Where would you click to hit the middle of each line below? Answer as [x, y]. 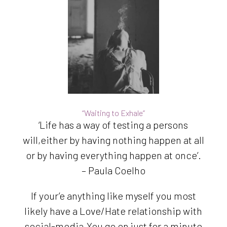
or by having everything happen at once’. [113, 155]
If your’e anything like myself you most [113, 196]
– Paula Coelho [113, 171]
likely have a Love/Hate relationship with [113, 211]
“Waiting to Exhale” [113, 113]
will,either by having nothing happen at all [113, 140]
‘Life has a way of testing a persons [113, 125]
